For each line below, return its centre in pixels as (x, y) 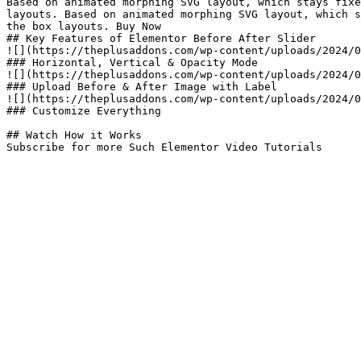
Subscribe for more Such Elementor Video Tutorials (164, 147)
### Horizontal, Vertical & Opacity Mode (132, 62)
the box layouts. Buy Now (84, 26)
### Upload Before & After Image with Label (142, 87)
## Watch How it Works (74, 135)
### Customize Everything (84, 111)
